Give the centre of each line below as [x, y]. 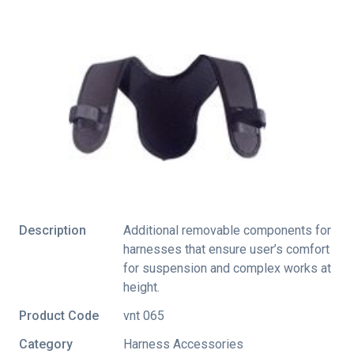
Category [46, 344]
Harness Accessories [183, 344]
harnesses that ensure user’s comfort [226, 249]
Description [53, 230]
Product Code [59, 316]
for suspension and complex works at [227, 268]
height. [141, 287]
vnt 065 [144, 316]
